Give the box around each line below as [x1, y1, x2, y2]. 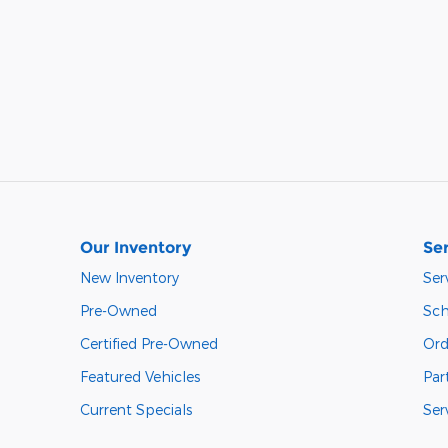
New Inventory [80, 268, 179, 286]
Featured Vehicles [80, 367, 200, 385]
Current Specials [80, 400, 192, 418]
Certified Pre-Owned [80, 334, 218, 352]
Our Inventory [80, 237, 191, 257]
